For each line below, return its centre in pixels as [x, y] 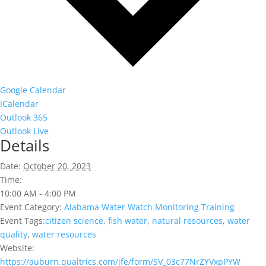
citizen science [74, 221]
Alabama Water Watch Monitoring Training [149, 207]
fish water [128, 221]
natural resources [187, 221]
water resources [64, 235]
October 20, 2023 [57, 166]
